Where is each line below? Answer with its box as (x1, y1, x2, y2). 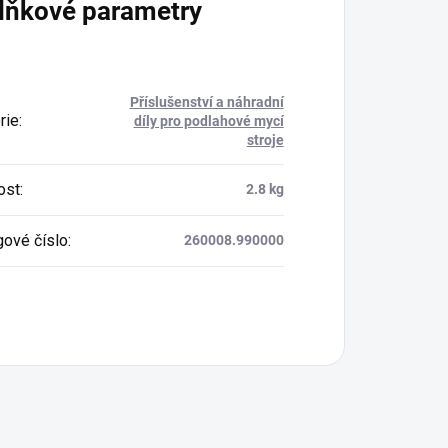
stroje (246, 132, 284, 149)
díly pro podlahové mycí (133, 113, 284, 130)
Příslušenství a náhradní (129, 94, 284, 111)
